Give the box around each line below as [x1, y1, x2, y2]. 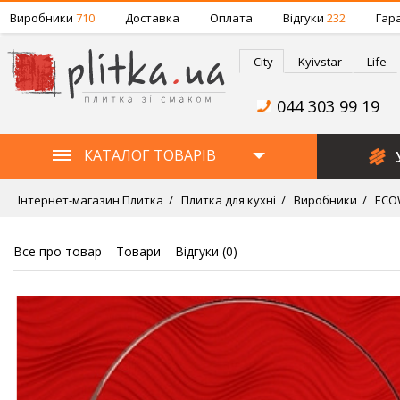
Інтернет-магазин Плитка [18, 192, 163, 208]
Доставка [125, 10, 179, 26]
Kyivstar [298, 54, 342, 70]
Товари [116, 243, 161, 260]
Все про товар [13, 243, 102, 260]
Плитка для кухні [179, 192, 276, 208]
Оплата [210, 10, 253, 26]
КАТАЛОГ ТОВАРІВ [83, 146, 216, 165]
